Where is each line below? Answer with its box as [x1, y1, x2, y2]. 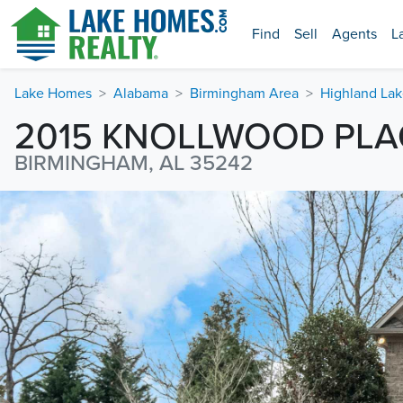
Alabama [113, 85, 168, 103]
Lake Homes [14, 85, 92, 103]
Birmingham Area [190, 85, 299, 103]
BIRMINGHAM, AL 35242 [14, 150, 253, 176]
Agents [332, 25, 377, 43]
